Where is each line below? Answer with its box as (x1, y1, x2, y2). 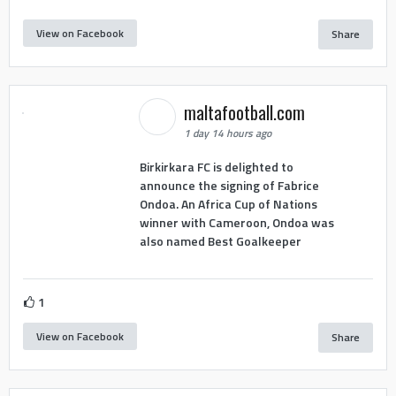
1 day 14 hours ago (183, 125, 271, 142)
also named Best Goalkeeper (139, 231, 301, 250)
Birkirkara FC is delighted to (139, 156, 293, 176)
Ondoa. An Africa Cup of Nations (139, 194, 317, 213)
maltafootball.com (183, 99, 309, 126)
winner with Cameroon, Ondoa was (139, 212, 334, 232)
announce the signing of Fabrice (139, 175, 319, 194)
